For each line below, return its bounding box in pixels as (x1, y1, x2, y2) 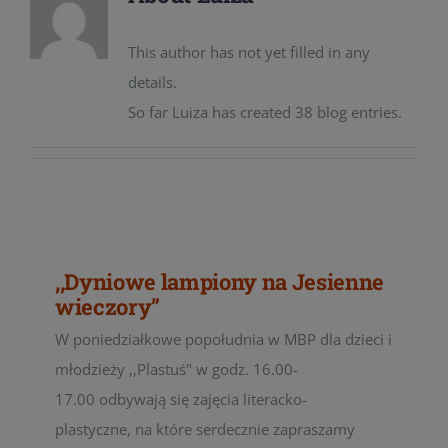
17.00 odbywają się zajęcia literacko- (55, 389, 307, 409)
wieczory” (55, 292, 161, 321)
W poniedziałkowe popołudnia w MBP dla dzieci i (55, 329, 392, 349)
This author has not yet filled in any (127, 42, 370, 62)
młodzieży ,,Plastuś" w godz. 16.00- (55, 359, 298, 379)
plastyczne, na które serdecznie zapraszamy (55, 419, 355, 439)
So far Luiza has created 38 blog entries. (127, 102, 402, 122)
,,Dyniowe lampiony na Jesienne (55, 267, 385, 296)
